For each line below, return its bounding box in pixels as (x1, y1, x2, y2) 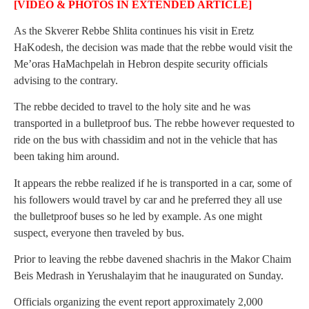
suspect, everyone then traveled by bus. (14, 226, 184, 239)
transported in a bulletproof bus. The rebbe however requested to (14, 117, 295, 130)
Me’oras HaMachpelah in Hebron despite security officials (14, 57, 268, 70)
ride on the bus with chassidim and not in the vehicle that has (14, 134, 277, 146)
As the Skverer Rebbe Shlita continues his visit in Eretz (14, 24, 254, 37)
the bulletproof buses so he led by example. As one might (14, 210, 262, 222)
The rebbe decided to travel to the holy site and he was (14, 101, 250, 113)
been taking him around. (14, 150, 119, 163)
